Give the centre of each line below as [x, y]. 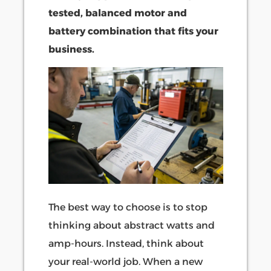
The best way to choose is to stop [128, 207]
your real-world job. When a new [126, 262]
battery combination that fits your [133, 31]
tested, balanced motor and [118, 13]
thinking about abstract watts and [132, 226]
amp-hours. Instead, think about [126, 244]
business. [71, 49]
